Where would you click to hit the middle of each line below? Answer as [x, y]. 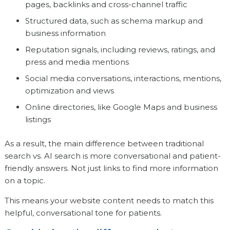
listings [38, 120]
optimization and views [69, 91]
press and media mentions [77, 62]
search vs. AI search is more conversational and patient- [112, 156]
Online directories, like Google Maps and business [121, 107]
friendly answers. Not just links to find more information [111, 168]
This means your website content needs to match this [109, 201]
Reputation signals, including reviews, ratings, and [120, 50]
